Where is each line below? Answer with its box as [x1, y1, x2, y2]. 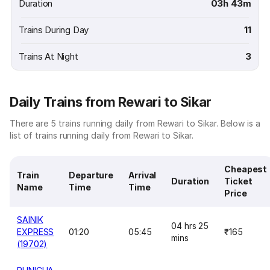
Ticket [224, 176, 253, 186]
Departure [69, 170, 114, 180]
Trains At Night [19, 51, 78, 62]
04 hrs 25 [171, 221, 209, 231]
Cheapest [224, 164, 268, 174]
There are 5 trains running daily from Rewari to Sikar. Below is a [10, 118, 260, 128]
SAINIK [17, 215, 43, 225]
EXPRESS [17, 227, 54, 237]
